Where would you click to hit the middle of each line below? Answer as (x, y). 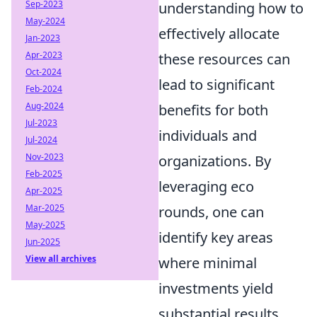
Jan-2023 (43, 38)
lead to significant (217, 85)
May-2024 (45, 21)
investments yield (216, 289)
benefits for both (213, 110)
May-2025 (45, 225)
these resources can (224, 59)
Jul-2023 (41, 123)
